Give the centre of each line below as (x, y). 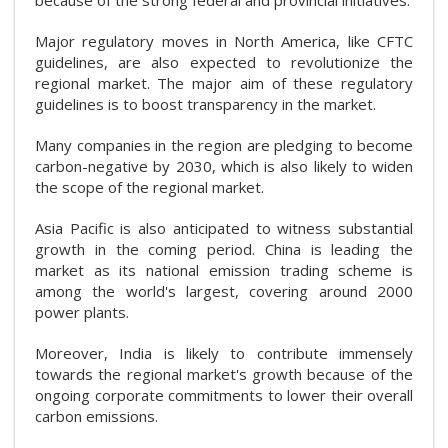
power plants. (82, 311)
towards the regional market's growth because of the (224, 373)
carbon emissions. (96, 415)
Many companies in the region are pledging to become (224, 144)
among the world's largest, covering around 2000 (224, 290)
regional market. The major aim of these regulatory (224, 82)
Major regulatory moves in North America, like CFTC (224, 40)
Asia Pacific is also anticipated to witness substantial (224, 227)
